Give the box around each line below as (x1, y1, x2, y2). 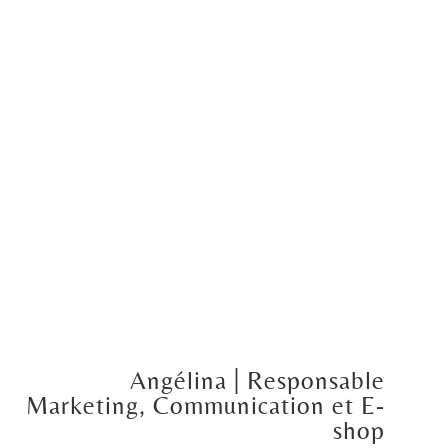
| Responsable (234, 366, 386, 396)
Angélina (130, 366, 235, 396)
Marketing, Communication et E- (26, 391, 386, 421)
